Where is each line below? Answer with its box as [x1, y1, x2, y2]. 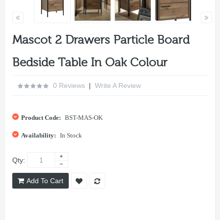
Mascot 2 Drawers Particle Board [12, 33, 190, 47]
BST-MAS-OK [63, 113, 103, 121]
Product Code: [21, 113, 61, 121]
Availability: [21, 131, 56, 139]
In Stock [60, 131, 82, 139]
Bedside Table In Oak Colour [12, 55, 167, 69]
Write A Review [95, 81, 141, 89]
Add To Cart [27, 176, 63, 185]
